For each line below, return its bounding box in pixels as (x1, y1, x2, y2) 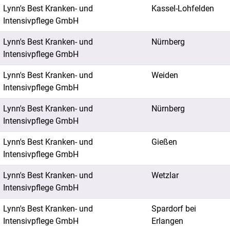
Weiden (151, 70, 178, 80)
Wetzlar (151, 170, 179, 180)
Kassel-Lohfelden (151, 4, 214, 13)
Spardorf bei (151, 204, 196, 214)
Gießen (151, 137, 177, 147)
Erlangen (151, 216, 183, 226)
